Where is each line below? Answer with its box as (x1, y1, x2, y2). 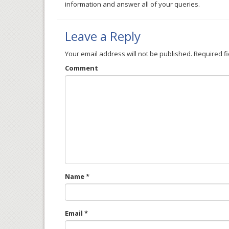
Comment (65, 63, 98, 73)
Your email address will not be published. (65, 49, 192, 58)
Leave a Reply (65, 28, 141, 44)
